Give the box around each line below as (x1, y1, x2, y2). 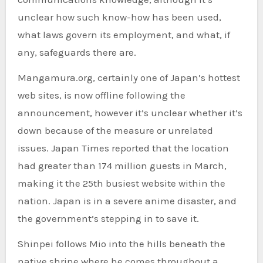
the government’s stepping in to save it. (17, 213, 199, 225)
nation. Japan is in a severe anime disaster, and (17, 195, 237, 207)
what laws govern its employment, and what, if (17, 29, 230, 41)
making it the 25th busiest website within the (17, 177, 225, 190)
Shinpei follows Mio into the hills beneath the (17, 238, 225, 250)
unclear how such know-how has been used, (17, 11, 221, 23)
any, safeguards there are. (17, 46, 136, 59)
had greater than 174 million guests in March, (17, 160, 227, 172)
